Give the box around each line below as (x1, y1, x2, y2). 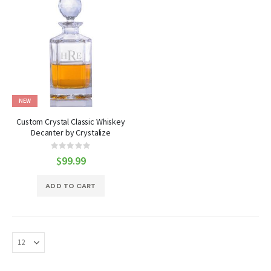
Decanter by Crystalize (31, 126, 111, 138)
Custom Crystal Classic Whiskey (16, 116, 125, 127)
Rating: (70, 143, 98, 154)
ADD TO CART (45, 181, 96, 191)
